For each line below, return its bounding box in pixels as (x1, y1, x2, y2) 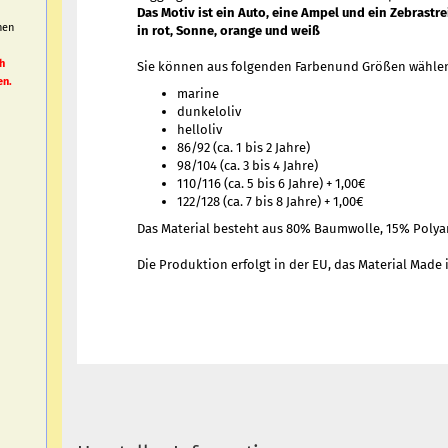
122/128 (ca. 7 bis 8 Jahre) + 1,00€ (177, 194, 364, 209)
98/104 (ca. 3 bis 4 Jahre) (177, 158, 319, 173)
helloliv (177, 122, 223, 137)
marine (177, 86, 220, 101)
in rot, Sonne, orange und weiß (137, 23, 321, 38)
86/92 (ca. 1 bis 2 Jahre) (177, 140, 311, 155)
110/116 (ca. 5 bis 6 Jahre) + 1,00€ (177, 176, 366, 191)
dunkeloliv (177, 104, 242, 119)
